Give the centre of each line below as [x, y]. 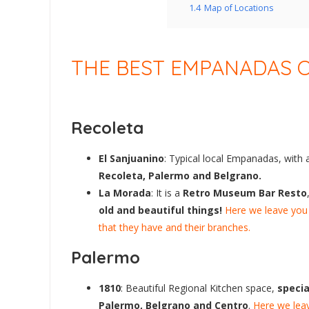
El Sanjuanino [131, 158]
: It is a [167, 192]
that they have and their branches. [175, 227]
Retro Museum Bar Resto [245, 192]
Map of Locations [239, 8]
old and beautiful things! [160, 210]
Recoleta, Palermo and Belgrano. [180, 175]
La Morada [125, 192]
